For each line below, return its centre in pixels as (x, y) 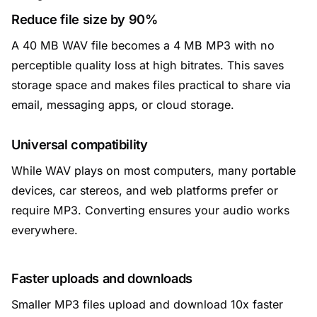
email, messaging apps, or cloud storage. (123, 104)
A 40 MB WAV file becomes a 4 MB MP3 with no (143, 45)
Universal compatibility (80, 144)
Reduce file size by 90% (85, 19)
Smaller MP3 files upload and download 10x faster (147, 304)
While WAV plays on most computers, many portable (154, 170)
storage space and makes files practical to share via (151, 85)
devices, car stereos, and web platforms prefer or (145, 190)
